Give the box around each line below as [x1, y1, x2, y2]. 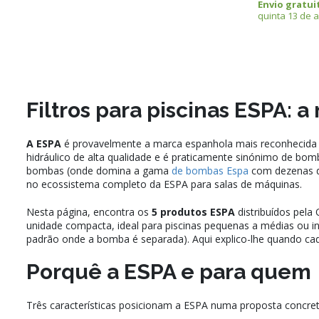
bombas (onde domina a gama [26, 164, 172, 178]
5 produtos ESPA [152, 205, 235, 219]
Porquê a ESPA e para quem [26, 259, 311, 285]
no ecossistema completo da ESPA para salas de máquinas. [26, 177, 302, 192]
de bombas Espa [172, 164, 249, 178]
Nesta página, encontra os [26, 205, 152, 219]
